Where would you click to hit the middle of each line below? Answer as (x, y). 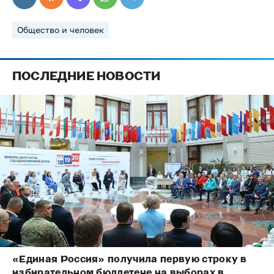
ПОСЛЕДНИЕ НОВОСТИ (87, 76)
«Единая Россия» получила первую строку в (130, 259)
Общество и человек (61, 30)
